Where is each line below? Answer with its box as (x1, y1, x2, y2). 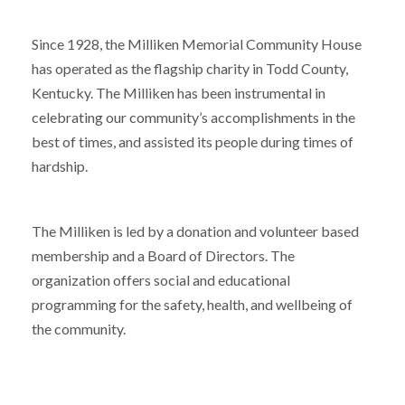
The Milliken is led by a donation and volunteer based (32, 221, 359, 240)
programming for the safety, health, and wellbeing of (32, 295, 353, 313)
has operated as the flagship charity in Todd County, (32, 59, 348, 77)
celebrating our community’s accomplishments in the (32, 108, 355, 126)
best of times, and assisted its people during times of (32, 132, 353, 150)
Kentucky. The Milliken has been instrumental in (32, 83, 325, 101)
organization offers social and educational (32, 270, 290, 288)
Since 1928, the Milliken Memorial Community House (32, 34, 362, 52)
